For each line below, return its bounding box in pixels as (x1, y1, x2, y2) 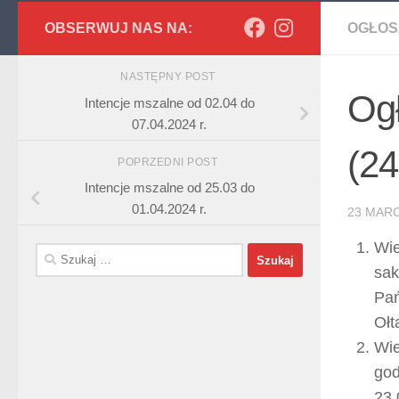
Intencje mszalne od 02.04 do (84, 94, 255, 110)
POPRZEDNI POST (118, 155, 221, 168)
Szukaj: (35, 245, 78, 261)
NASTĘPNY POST (120, 70, 218, 83)
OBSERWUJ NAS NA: (45, 20, 192, 36)
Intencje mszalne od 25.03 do (84, 180, 255, 196)
